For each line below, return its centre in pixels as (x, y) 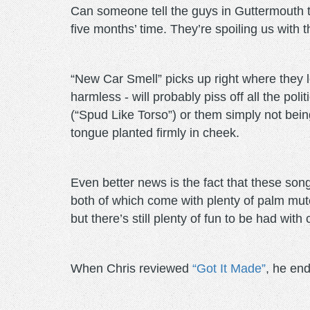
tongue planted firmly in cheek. (155, 133)
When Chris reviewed (131, 268)
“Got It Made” (229, 268)
